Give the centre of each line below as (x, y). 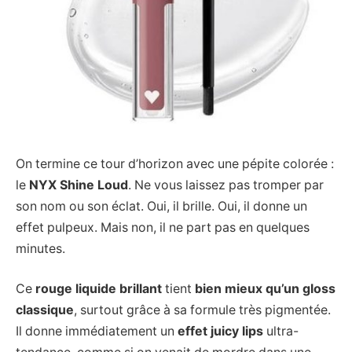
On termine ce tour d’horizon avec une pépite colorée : (175, 163)
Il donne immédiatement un (97, 332)
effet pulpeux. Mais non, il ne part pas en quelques (163, 227)
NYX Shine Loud (79, 185)
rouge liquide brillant (99, 289)
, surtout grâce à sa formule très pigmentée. (202, 310)
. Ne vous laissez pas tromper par (226, 185)
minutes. (40, 248)
